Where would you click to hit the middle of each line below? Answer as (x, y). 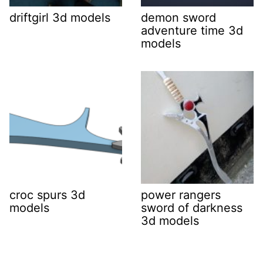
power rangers (181, 195)
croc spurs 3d (47, 195)
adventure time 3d (192, 31)
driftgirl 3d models (60, 18)
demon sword (178, 18)
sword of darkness (192, 208)
